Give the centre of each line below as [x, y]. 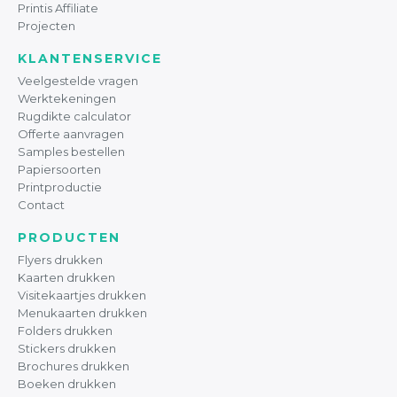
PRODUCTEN [69, 237]
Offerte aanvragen [71, 133]
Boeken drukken [67, 383]
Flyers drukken [60, 259]
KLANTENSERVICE [90, 58]
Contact [41, 204]
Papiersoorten [59, 169]
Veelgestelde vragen [78, 80]
